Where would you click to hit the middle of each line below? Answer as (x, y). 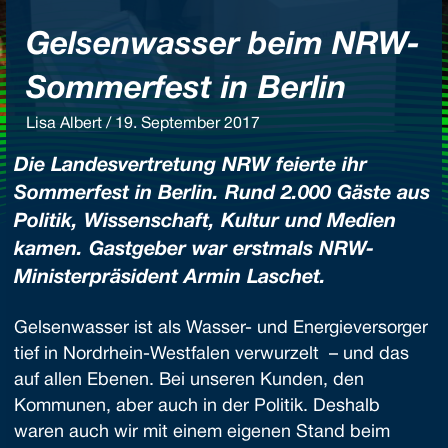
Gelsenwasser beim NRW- (223, 45)
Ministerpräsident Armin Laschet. (170, 278)
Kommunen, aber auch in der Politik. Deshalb (197, 406)
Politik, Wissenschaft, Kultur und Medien (205, 222)
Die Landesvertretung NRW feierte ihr (190, 166)
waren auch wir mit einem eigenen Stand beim (202, 432)
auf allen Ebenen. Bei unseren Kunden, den (189, 380)
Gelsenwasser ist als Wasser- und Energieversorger (221, 328)
